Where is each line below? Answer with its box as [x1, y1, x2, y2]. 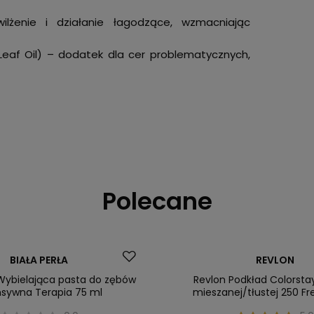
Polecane [102, 184, 212, 218]
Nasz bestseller [179, 266, 246, 278]
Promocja [179, 249, 220, 261]
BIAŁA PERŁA [10, 252, 69, 267]
